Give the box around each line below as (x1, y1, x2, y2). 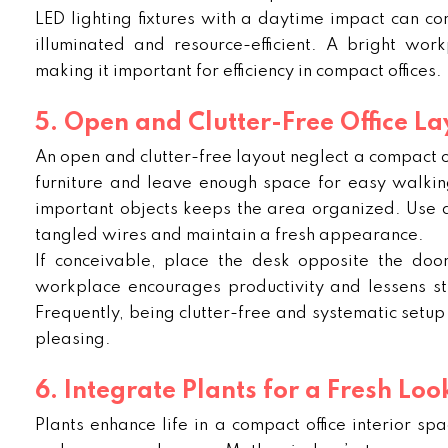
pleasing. (35, 330, 111, 348)
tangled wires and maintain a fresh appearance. (35, 226, 424, 244)
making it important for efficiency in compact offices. (35, 62, 442, 80)
